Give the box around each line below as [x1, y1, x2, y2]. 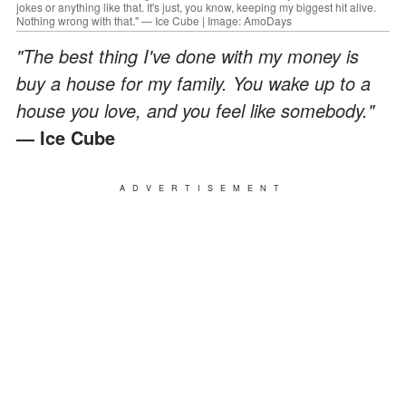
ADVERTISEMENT [120, 181, 286, 194]
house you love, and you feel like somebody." [16, 96, 374, 123]
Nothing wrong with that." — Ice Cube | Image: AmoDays [16, 12, 292, 28]
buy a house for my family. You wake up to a [16, 69, 371, 96]
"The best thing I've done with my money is [16, 42, 359, 69]
